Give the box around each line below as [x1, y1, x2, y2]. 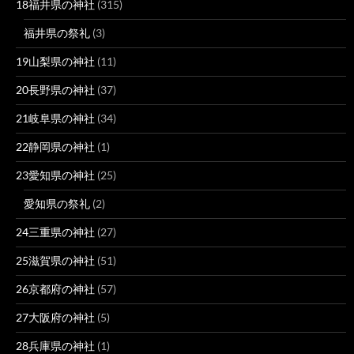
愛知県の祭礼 [24, 197, 90, 211]
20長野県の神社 [16, 83, 95, 97]
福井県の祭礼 [24, 26, 90, 40]
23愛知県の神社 [16, 168, 95, 183]
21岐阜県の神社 [16, 111, 95, 126]
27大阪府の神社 [16, 311, 95, 325]
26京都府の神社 [16, 282, 95, 296]
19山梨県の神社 [16, 55, 95, 69]
